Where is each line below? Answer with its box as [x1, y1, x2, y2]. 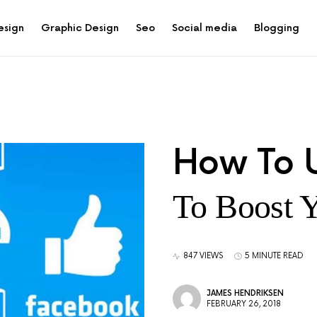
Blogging [254, 22, 300, 34]
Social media [172, 22, 238, 34]
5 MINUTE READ [245, 251, 304, 260]
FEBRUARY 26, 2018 [207, 299, 281, 309]
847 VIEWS [183, 251, 223, 260]
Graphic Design [41, 22, 120, 34]
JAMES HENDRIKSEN [207, 289, 284, 298]
